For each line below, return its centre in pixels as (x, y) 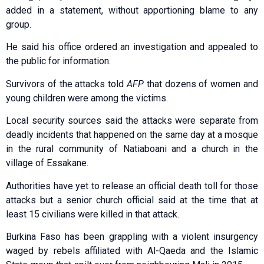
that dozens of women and (201, 84)
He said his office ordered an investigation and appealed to (132, 47)
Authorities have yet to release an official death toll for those (132, 186)
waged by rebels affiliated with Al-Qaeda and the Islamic (132, 250)
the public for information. (58, 61)
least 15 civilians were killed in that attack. (93, 214)
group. (19, 25)
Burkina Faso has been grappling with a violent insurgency (132, 236)
